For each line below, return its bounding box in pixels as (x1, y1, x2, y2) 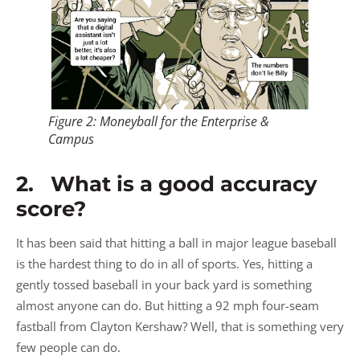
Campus (48, 129, 94, 148)
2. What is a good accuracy (16, 170, 317, 197)
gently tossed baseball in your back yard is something (16, 276, 312, 292)
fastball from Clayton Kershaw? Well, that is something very (16, 317, 344, 334)
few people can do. (16, 338, 124, 355)
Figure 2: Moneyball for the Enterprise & (48, 112, 269, 130)
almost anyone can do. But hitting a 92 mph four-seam (16, 297, 319, 313)
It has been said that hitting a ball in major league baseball (16, 234, 337, 251)
